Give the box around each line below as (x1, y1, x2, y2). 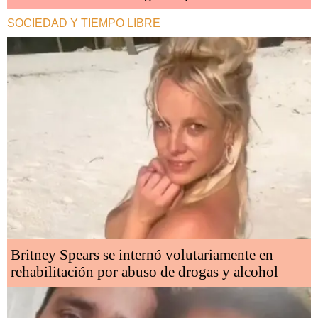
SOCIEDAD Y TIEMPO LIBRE (7, 16, 160, 29)
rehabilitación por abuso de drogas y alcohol (11, 263, 278, 281)
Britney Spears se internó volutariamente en (11, 246, 273, 264)
